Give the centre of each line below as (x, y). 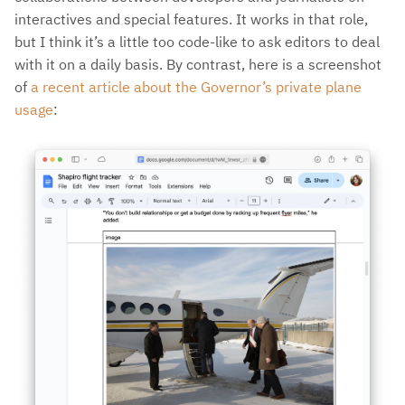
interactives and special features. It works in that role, (191, 19)
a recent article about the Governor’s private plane (196, 86)
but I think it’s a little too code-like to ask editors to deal (197, 41)
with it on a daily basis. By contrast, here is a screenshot (198, 64)
